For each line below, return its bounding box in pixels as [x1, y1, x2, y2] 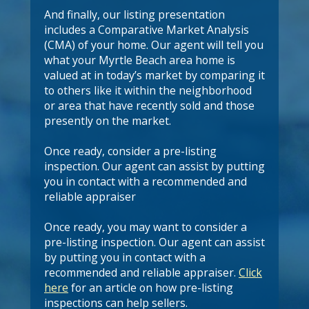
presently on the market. [44, 113, 171, 128]
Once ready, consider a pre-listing [44, 143, 217, 159]
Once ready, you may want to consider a [44, 219, 247, 235]
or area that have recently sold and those [44, 98, 255, 113]
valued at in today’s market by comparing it [44, 68, 265, 83]
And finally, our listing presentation [44, 7, 225, 22]
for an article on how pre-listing [68, 280, 233, 295]
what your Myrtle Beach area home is [44, 52, 235, 68]
